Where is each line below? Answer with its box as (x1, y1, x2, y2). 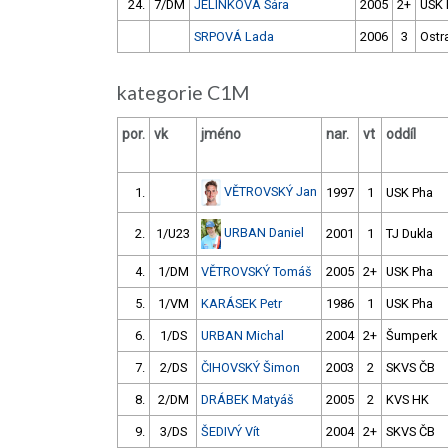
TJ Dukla (386, 226, 433, 242)
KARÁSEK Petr (201, 296, 282, 312)
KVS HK (386, 392, 429, 408)
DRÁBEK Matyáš (201, 392, 294, 408)
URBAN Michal (201, 328, 284, 344)
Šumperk (386, 328, 437, 344)
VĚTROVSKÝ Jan (224, 183, 317, 199)
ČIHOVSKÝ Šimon (201, 360, 300, 376)
